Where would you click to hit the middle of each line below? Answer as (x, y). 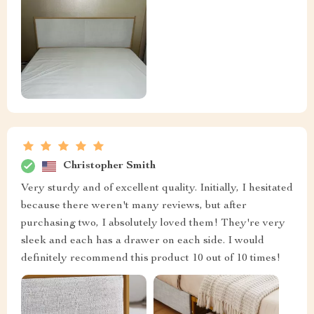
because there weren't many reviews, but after (134, 206)
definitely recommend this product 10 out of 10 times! (151, 259)
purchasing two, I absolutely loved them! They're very (153, 224)
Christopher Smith (109, 166)
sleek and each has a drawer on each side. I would (143, 241)
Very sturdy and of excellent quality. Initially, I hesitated (157, 189)
